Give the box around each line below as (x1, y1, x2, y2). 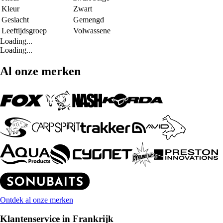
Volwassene (73, 26, 111, 35)
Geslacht (1, 15, 29, 24)
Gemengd (73, 15, 104, 24)
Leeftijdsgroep (1, 26, 47, 35)
